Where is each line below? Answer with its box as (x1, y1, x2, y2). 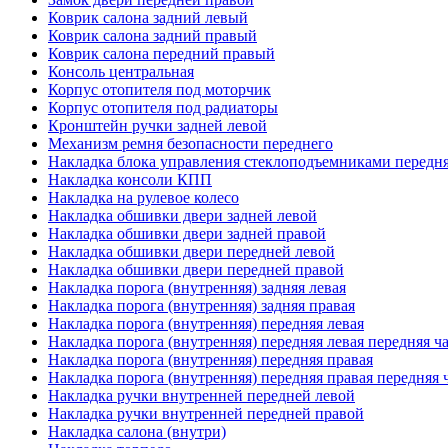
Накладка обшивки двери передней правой (48, 260, 344, 278)
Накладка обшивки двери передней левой (48, 242, 335, 260)
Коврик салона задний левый (48, 8, 248, 26)
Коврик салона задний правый (48, 26, 257, 44)
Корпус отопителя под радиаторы (48, 98, 278, 116)
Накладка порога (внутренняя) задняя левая (48, 278, 346, 296)
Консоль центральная (48, 62, 194, 80)
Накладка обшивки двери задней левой (48, 206, 317, 224)
